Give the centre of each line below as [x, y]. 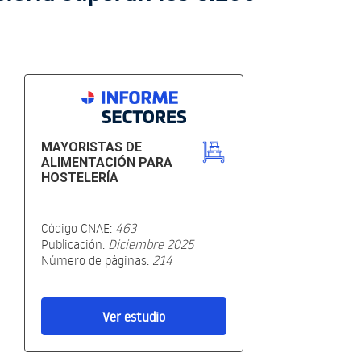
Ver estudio [134, 317]
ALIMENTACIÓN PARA [107, 163]
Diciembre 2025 [151, 245]
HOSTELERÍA [80, 178]
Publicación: [75, 245]
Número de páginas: [97, 261]
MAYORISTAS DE [91, 147]
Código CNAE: [78, 228]
